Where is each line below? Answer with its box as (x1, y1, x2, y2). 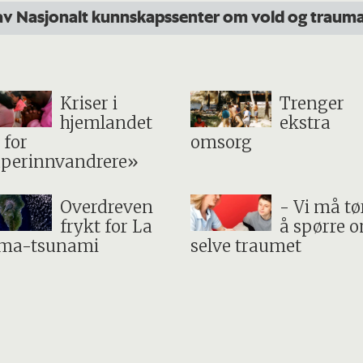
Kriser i (59, 92, 117, 114)
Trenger (279, 92, 344, 114)
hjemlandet (59, 112, 152, 134)
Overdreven (59, 197, 153, 219)
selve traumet (190, 236, 301, 258)
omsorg (190, 131, 252, 153)
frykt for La (59, 216, 152, 238)
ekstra (279, 112, 331, 134)
